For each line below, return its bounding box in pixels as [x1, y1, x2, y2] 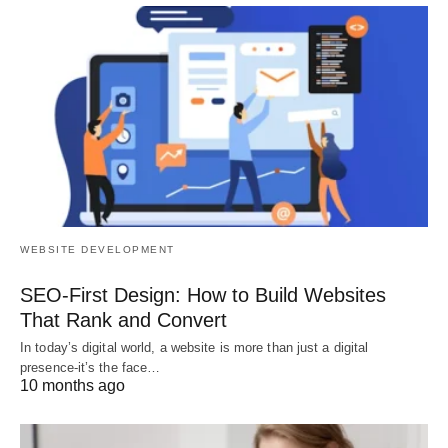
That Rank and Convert [20, 309, 227, 332]
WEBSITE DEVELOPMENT [20, 244, 175, 256]
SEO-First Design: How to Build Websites [20, 284, 386, 307]
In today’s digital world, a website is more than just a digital [20, 340, 369, 356]
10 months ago [20, 377, 125, 395]
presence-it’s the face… [20, 360, 161, 376]
